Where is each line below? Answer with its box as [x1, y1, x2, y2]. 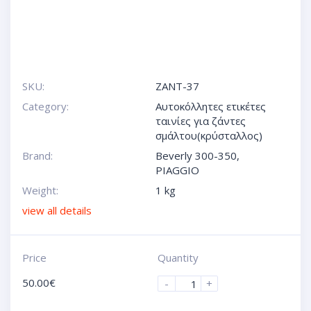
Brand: [22, 149, 53, 163]
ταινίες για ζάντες [155, 114, 246, 128]
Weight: [22, 183, 58, 198]
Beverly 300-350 [155, 149, 237, 163]
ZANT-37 [155, 79, 199, 94]
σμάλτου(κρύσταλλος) [155, 128, 262, 143]
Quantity [158, 251, 199, 265]
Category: [22, 99, 69, 114]
